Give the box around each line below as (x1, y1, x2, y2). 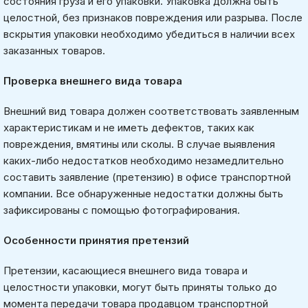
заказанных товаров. (3, 43, 105, 57)
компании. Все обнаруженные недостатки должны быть (3, 186, 283, 200)
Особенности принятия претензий (3, 233, 189, 247)
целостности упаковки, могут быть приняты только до (3, 280, 277, 294)
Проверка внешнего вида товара (3, 74, 182, 87)
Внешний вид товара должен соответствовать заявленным (3, 104, 299, 118)
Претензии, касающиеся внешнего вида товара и (3, 263, 247, 277)
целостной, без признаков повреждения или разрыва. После (3, 10, 302, 24)
